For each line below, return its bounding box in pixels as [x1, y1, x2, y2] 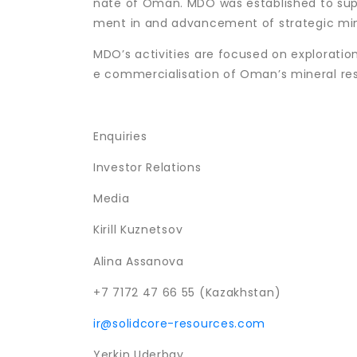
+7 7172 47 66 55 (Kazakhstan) [93, 284, 281, 300]
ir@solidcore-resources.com [93, 315, 266, 331]
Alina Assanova [93, 253, 184, 269]
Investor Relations [93, 159, 202, 176]
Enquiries [93, 128, 147, 145]
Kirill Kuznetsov [93, 222, 183, 238]
